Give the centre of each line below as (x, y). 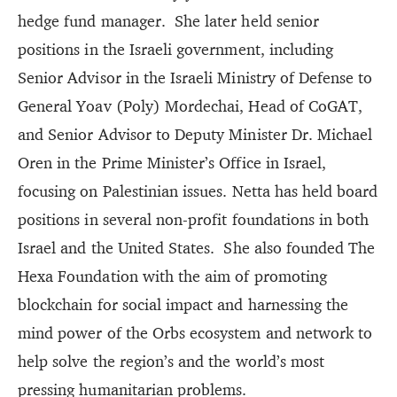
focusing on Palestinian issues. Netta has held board (198, 191)
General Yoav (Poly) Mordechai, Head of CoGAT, (191, 105)
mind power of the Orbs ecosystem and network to (195, 332)
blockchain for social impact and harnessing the (183, 304)
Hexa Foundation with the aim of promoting (172, 276)
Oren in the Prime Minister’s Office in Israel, (172, 162)
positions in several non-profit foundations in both (194, 219)
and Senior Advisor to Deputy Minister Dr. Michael (195, 134)
